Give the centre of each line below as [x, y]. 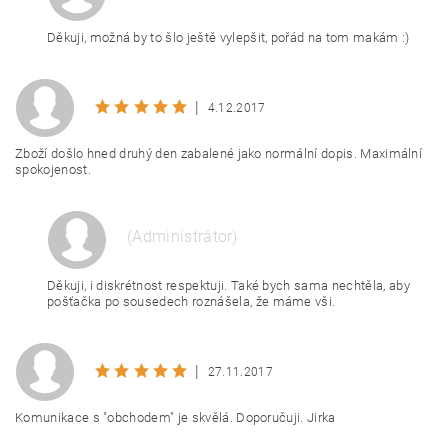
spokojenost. [53, 169]
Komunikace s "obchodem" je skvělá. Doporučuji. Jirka [175, 417]
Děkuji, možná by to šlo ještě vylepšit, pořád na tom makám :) [228, 37]
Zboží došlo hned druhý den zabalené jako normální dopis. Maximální [219, 153]
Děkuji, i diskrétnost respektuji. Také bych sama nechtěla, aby [228, 285]
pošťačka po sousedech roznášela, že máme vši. [191, 301]
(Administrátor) [182, 236]
